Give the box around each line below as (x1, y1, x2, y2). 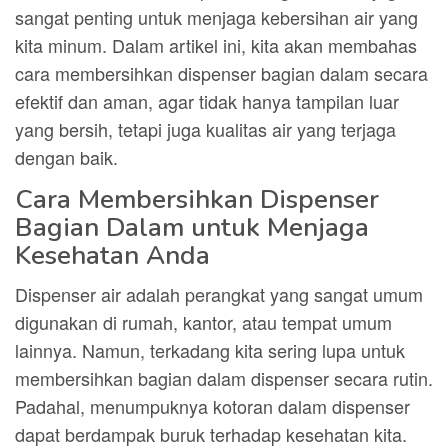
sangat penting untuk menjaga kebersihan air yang (15, 4, 418, 30)
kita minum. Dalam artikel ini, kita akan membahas (15, 32, 417, 58)
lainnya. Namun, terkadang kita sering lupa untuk (15, 337, 405, 363)
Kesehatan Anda (15, 238, 210, 273)
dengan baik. (15, 144, 118, 170)
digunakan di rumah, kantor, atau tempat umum (15, 309, 392, 335)
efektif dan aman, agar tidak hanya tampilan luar (15, 88, 399, 114)
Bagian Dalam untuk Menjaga (15, 210, 369, 245)
